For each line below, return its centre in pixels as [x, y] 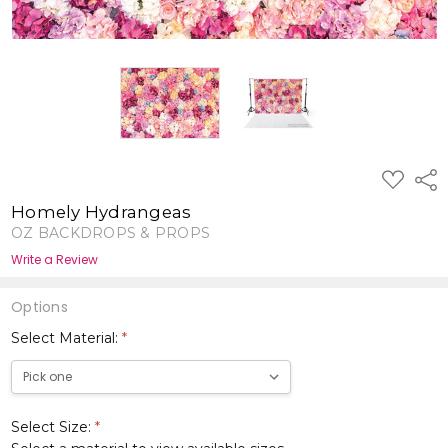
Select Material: [67, 338]
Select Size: [53, 427]
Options [39, 307]
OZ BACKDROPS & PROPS [111, 233]
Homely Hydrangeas [101, 212]
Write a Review [55, 260]
